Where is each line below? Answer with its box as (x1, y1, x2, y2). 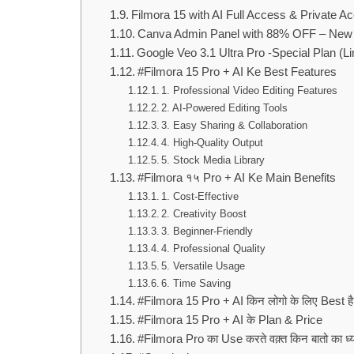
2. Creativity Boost (161, 208, 247, 220)
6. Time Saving (161, 277, 232, 290)
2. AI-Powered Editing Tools (161, 102, 288, 115)
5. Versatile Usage (161, 260, 246, 273)
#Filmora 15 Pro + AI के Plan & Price (137, 314, 322, 327)
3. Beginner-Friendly (161, 225, 254, 238)
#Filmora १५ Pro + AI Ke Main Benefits (137, 171, 336, 185)
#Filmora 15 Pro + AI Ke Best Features (137, 66, 337, 79)
